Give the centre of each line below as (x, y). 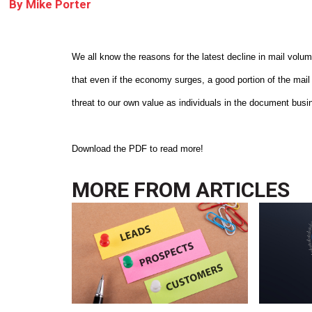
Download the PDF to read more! (138, 148)
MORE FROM (134, 189)
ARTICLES (243, 189)
